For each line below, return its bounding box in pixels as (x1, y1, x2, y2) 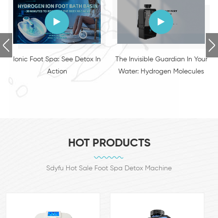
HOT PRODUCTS (68, 138, 150, 149)
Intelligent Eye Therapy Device (114, 68, 208, 75)
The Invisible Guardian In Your (11, 56, 103, 63)
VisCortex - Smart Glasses (121, 56, 201, 63)
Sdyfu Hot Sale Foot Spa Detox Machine (46, 165, 172, 172)
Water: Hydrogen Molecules (14, 68, 100, 75)
